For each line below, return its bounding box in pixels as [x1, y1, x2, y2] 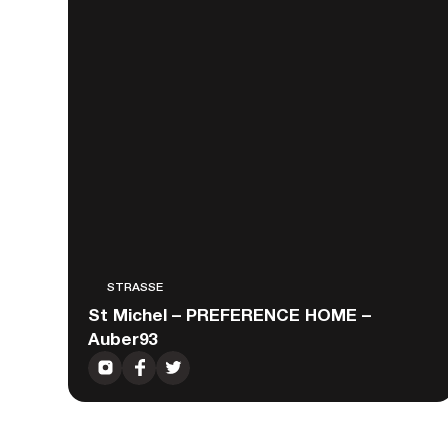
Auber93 [88, 327, 158, 349]
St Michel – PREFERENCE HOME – [88, 303, 372, 325]
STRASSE [107, 279, 157, 294]
